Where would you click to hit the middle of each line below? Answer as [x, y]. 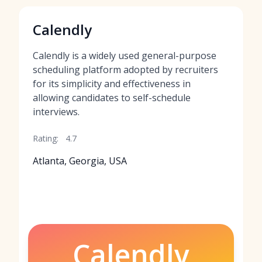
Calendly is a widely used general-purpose [125, 56]
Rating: [46, 138]
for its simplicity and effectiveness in [112, 84]
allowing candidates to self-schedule [112, 98]
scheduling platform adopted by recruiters [125, 70]
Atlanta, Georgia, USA [80, 161]
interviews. [56, 112]
